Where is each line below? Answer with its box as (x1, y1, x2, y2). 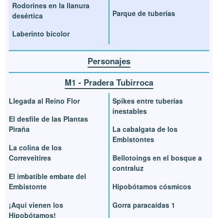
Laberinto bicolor (12, 28, 70, 38)
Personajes (88, 55, 130, 67)
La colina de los (9, 143, 62, 153)
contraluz (112, 163, 144, 173)
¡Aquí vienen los (9, 200, 64, 210)
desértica (12, 10, 43, 20)
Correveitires (9, 153, 52, 163)
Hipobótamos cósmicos (112, 181, 191, 191)
